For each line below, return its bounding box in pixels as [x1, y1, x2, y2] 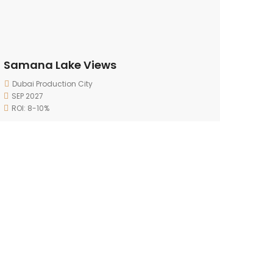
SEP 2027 [12, 91, 43, 101]
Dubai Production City [12, 79, 93, 89]
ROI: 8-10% [12, 103, 49, 113]
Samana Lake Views [4, 57, 116, 73]
